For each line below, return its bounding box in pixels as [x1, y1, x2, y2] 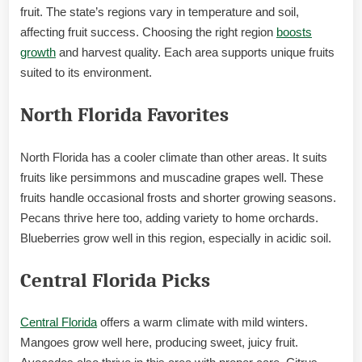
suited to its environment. [20, 65, 152, 79]
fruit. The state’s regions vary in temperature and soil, [20, 4, 299, 19]
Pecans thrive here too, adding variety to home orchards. [20, 210, 318, 225]
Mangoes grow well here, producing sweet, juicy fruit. [20, 335, 298, 350]
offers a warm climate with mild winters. [97, 315, 308, 330]
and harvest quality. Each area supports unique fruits [56, 44, 335, 59]
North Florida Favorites [20, 103, 229, 127]
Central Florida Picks [20, 269, 210, 293]
